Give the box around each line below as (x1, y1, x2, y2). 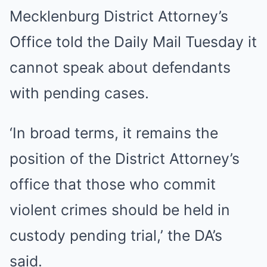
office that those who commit (10, 175, 216, 193)
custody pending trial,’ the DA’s (10, 226, 222, 244)
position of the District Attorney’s (10, 150, 240, 167)
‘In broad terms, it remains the (10, 124, 218, 142)
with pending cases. (10, 84, 149, 102)
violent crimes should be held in (10, 201, 230, 219)
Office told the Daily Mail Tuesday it (10, 33, 257, 51)
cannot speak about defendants (10, 58, 231, 76)
